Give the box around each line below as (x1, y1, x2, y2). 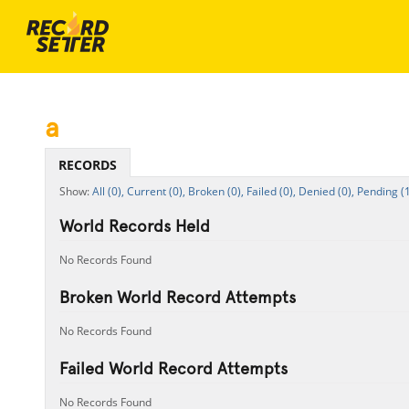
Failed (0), (246, 184, 296, 199)
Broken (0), (187, 184, 244, 199)
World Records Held (58, 216, 210, 236)
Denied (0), (298, 184, 354, 199)
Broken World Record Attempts (58, 288, 296, 307)
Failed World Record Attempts (58, 359, 288, 378)
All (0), (91, 184, 124, 199)
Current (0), (126, 184, 185, 199)
